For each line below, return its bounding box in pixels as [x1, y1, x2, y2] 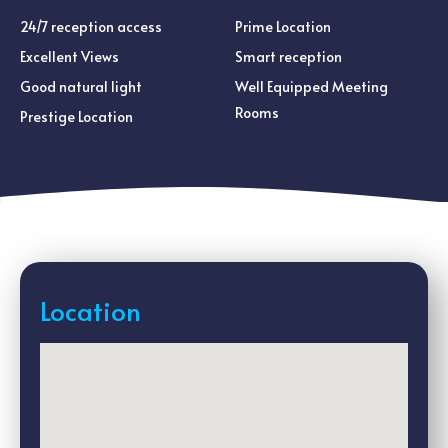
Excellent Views [20, 47, 119, 66]
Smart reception [235, 47, 342, 66]
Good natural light [20, 77, 142, 96]
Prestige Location [20, 107, 133, 126]
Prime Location [235, 17, 331, 36]
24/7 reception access [20, 17, 162, 36]
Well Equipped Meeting [235, 77, 388, 96]
